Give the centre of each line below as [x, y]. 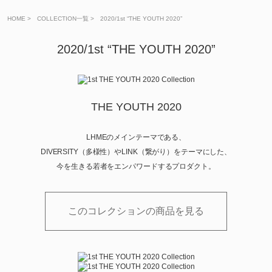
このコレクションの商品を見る [136, 211]
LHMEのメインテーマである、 [136, 137]
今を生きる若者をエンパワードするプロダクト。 [136, 166]
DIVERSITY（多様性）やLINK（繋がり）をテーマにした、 [136, 151]
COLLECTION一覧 [63, 18]
